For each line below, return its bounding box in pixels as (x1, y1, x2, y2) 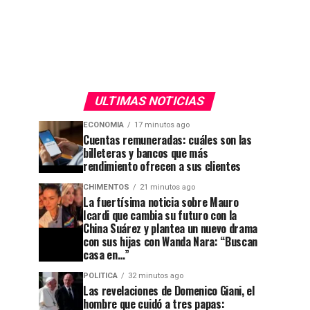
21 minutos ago (140, 183, 195, 192)
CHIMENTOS (83, 183, 129, 192)
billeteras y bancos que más (83, 145, 208, 161)
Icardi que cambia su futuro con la (83, 207, 237, 224)
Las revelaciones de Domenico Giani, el (83, 282, 255, 299)
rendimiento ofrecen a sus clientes (83, 158, 241, 174)
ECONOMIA (83, 120, 124, 129)
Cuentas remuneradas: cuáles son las (83, 131, 252, 148)
